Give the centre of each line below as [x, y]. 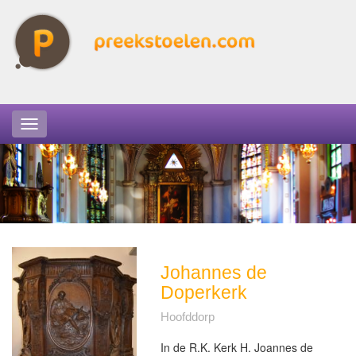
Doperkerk [203, 292]
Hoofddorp [187, 317]
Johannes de [213, 273]
